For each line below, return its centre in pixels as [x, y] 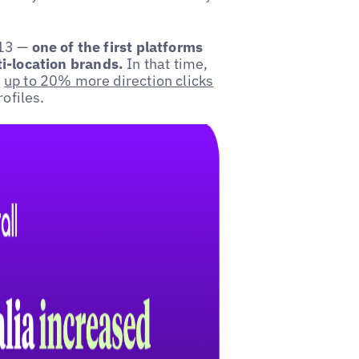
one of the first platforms [117, 46]
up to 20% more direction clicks [109, 80]
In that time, [166, 63]
